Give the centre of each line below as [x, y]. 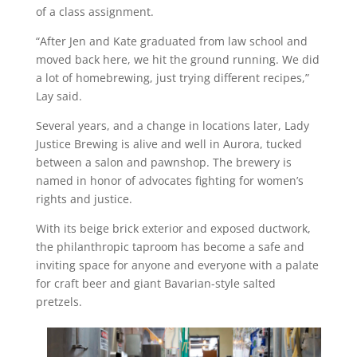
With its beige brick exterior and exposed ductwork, [173, 228]
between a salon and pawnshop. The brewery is [163, 162]
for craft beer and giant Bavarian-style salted [155, 283]
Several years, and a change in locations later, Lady [172, 125]
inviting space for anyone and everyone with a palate [177, 265]
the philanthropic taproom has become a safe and [170, 246]
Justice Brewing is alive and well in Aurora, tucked [169, 143]
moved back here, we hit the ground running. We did [177, 59]
